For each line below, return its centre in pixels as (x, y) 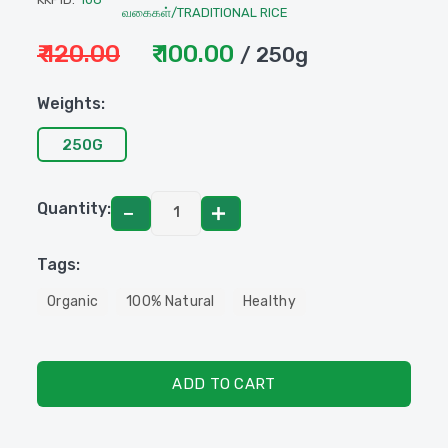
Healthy (269, 301)
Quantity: (74, 208)
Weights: (71, 103)
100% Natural (170, 301)
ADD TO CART (224, 384)
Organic (73, 301)
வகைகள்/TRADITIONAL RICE (205, 12)
